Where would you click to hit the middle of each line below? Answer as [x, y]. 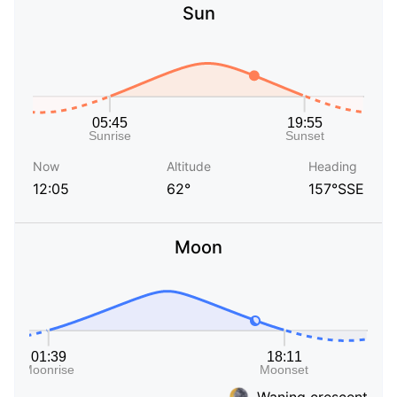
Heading [333, 167]
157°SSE [336, 189]
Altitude [189, 167]
